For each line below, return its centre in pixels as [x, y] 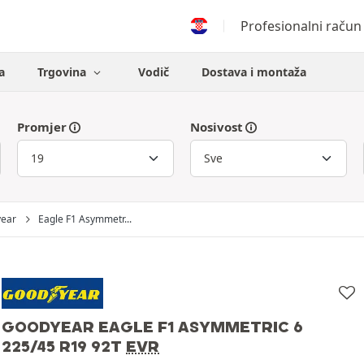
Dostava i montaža [253, 72]
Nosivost [216, 127]
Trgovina [64, 72]
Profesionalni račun [301, 26]
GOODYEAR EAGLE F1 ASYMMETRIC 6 [152, 326]
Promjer [41, 127]
